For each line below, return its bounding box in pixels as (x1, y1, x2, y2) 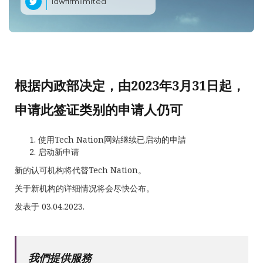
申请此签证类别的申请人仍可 (15, 100, 183, 118)
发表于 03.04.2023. (15, 201, 85, 212)
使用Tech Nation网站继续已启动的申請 (38, 134, 186, 145)
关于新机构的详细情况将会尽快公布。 (15, 183, 154, 194)
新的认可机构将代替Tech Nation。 (15, 164, 146, 176)
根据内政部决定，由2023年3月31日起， (15, 76, 245, 94)
